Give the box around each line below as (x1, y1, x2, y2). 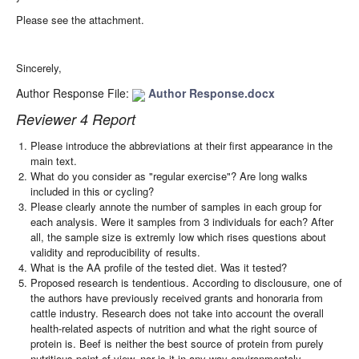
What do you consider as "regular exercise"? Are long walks (30, 168, 309, 184)
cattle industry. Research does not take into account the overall (30, 305, 325, 321)
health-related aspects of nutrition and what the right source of (30, 321, 318, 337)
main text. (30, 153, 78, 169)
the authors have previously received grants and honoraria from (30, 290, 324, 306)
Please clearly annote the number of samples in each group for (30, 199, 322, 215)
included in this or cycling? (30, 184, 155, 200)
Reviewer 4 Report (16, 109, 135, 130)
